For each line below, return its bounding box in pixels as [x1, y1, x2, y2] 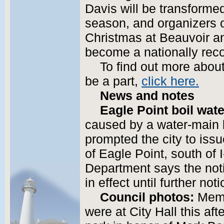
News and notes [100, 89, 194, 102]
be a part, [85, 74, 141, 88]
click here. [141, 74, 199, 88]
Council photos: [100, 190, 194, 204]
